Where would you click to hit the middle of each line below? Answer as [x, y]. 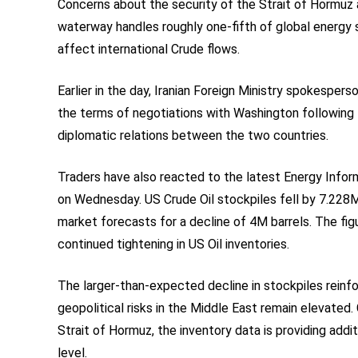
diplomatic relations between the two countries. [193, 135]
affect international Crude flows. [149, 49]
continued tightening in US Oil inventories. [173, 244]
